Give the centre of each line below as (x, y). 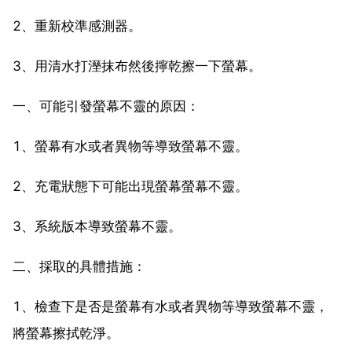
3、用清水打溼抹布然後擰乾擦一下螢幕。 (137, 66)
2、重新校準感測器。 (77, 26)
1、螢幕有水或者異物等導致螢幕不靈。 (130, 146)
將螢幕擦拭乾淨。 (66, 333)
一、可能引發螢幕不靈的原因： (106, 106)
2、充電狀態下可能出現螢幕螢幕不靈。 (130, 186)
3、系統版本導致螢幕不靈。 (97, 226)
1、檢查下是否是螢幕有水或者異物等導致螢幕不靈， (170, 306)
